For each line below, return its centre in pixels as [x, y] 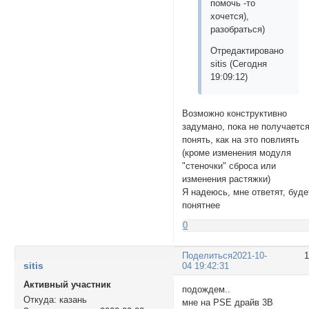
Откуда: [40, 299]
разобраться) [238, 29]
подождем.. [207, 290]
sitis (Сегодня [239, 64]
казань [71, 299]
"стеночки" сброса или [229, 166]
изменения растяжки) [227, 179]
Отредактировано [247, 51]
